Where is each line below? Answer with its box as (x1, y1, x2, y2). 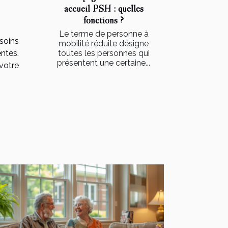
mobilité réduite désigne (59, 38, 149, 48)
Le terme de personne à (59, 28, 149, 39)
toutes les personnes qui (58, 48, 150, 58)
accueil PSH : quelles (64, 2, 144, 14)
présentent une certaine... (57, 58, 150, 68)
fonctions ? (83, 13, 124, 26)
